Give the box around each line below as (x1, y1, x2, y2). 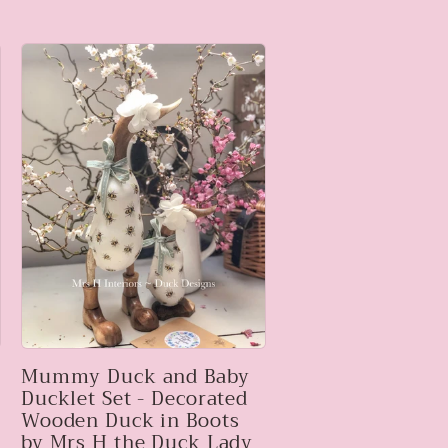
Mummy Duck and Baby (21, 360, 250, 393)
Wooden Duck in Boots (21, 404, 240, 437)
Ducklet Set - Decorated (21, 382, 249, 415)
